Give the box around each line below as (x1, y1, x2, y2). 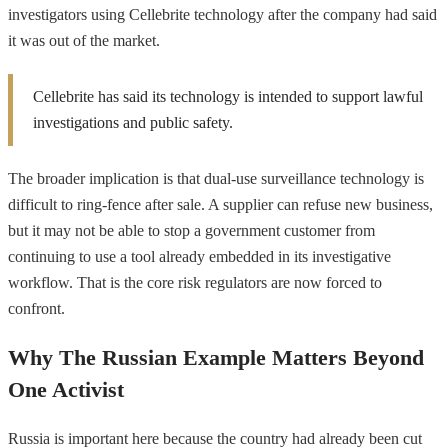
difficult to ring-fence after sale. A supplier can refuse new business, (8, 195, 433, 213)
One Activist (8, 376, 124, 402)
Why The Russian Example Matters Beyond (8, 344, 424, 370)
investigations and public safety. (33, 113, 233, 131)
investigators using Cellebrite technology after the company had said (8, 5, 437, 23)
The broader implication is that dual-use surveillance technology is (8, 169, 424, 187)
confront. (8, 299, 65, 317)
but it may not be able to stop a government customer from (8, 221, 375, 239)
